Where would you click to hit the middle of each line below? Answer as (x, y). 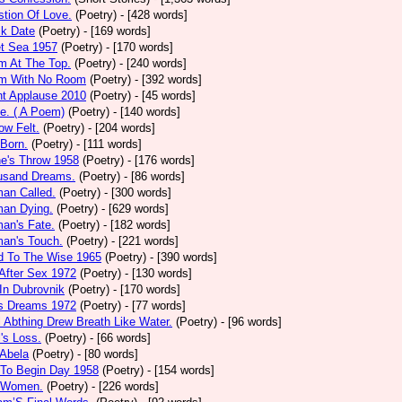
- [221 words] (145, 241)
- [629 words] (135, 209)
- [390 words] (184, 257)
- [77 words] (155, 306)
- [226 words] (125, 386)
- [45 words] (165, 96)
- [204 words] (122, 128)
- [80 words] (108, 354)
